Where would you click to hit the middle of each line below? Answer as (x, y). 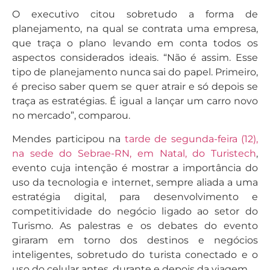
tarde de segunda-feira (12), (191, 139)
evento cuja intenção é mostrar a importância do (135, 168)
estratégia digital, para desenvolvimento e (135, 196)
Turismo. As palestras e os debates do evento (135, 225)
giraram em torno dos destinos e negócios (135, 240)
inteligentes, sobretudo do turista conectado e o (135, 254)
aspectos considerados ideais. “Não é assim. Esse (135, 58)
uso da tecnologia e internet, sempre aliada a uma (135, 182)
